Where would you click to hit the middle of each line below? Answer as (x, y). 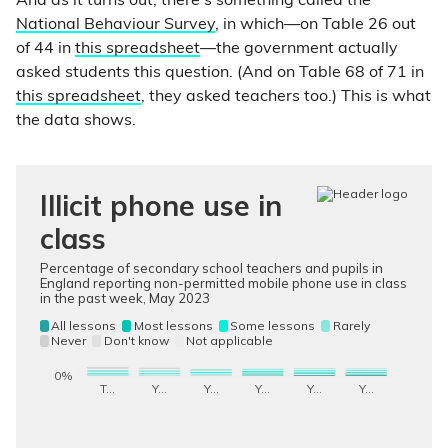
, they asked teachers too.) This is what (286, 97)
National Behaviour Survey (115, 25)
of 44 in (45, 49)
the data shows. (80, 121)
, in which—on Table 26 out (315, 25)
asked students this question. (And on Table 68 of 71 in (220, 73)
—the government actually (299, 49)
